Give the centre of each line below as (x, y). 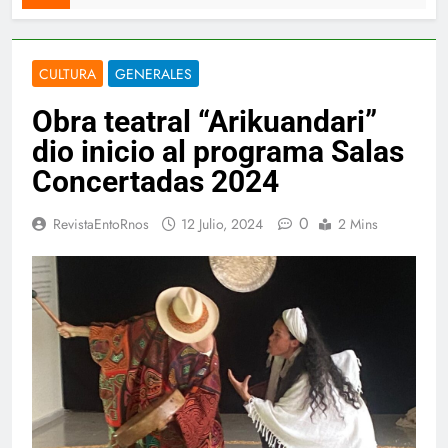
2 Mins (358, 224)
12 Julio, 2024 (222, 224)
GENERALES (153, 74)
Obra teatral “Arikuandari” (204, 122)
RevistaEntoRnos (101, 224)
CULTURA (67, 74)
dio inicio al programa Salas (218, 152)
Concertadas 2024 (155, 182)
